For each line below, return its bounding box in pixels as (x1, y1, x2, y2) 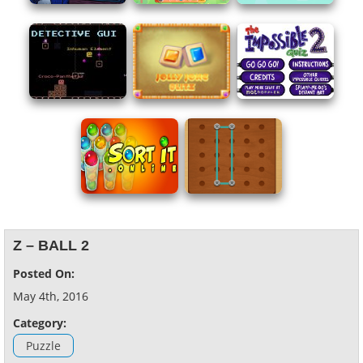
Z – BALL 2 (13, 237, 89, 254)
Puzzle (26, 337, 61, 353)
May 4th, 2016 (13, 288, 88, 304)
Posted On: (13, 265, 75, 281)
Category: (13, 314, 66, 331)
